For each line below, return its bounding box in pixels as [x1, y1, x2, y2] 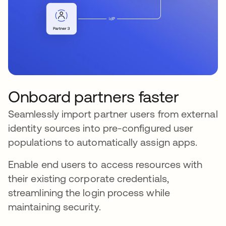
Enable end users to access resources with [8, 158, 203, 171]
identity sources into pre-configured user [8, 122, 194, 134]
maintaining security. [8, 201, 101, 213]
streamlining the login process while [8, 187, 170, 199]
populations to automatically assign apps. [8, 136, 198, 148]
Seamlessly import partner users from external [8, 108, 218, 120]
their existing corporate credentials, [8, 173, 169, 185]
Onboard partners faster [8, 87, 179, 106]
